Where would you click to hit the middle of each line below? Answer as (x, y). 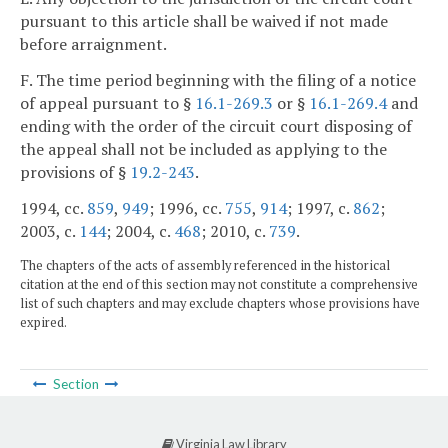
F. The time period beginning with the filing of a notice (218, 80)
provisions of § (75, 172)
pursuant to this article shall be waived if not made (204, 21)
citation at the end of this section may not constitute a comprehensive (219, 284)
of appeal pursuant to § (107, 103)
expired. (43, 322)
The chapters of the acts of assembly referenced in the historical (205, 265)
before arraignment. (93, 44)
